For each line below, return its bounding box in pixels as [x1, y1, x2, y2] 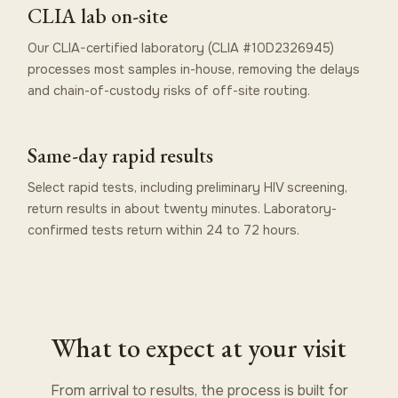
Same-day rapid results [28, 141, 214, 169]
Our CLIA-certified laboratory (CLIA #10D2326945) [28, 39, 335, 56]
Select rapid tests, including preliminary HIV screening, [28, 179, 348, 195]
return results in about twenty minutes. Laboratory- [28, 200, 338, 217]
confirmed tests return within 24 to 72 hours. [28, 221, 300, 238]
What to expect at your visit [51, 330, 347, 365]
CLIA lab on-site [28, 2, 169, 29]
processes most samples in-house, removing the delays [28, 60, 361, 77]
